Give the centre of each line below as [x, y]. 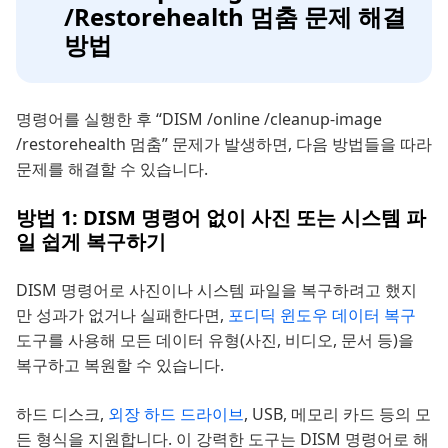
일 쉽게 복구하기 [91, 242]
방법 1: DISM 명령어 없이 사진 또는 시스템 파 [221, 218]
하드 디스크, [62, 414]
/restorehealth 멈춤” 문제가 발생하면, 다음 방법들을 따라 [224, 144]
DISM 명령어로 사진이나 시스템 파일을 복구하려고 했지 [216, 290]
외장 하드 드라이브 [176, 414]
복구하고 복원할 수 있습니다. [120, 365]
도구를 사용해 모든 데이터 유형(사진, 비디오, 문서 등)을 [215, 340]
